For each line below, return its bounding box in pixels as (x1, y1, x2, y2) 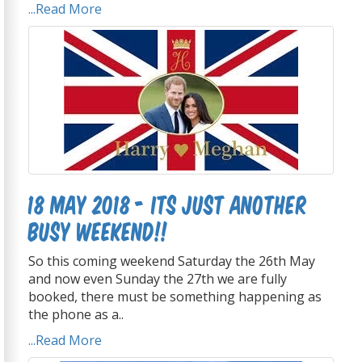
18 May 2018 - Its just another (28, 187, 308, 222)
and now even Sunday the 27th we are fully (28, 270, 287, 288)
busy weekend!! (28, 213, 168, 249)
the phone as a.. (28, 305, 124, 324)
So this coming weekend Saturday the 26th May (28, 252, 315, 271)
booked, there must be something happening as (28, 288, 322, 306)
